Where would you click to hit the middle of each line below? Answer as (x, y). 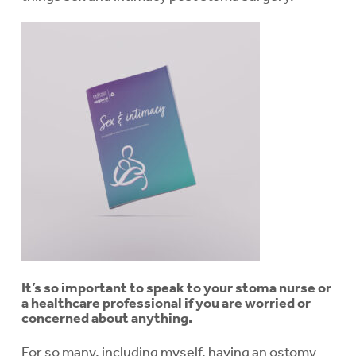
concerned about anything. (107, 317)
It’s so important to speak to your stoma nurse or (176, 287)
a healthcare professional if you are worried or (166, 302)
